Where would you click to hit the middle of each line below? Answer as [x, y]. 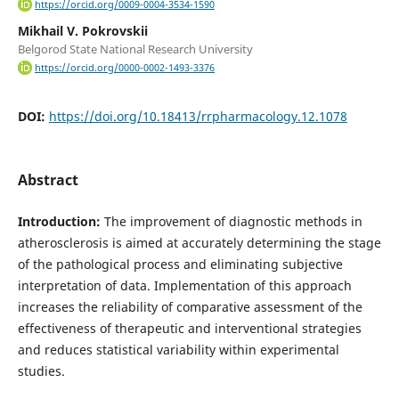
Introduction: [59, 221]
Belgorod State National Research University [135, 49]
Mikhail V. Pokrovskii [82, 31]
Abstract [48, 179]
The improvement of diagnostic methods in [231, 221]
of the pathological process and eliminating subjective [180, 264]
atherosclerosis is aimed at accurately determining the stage [199, 242]
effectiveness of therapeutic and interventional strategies [189, 328]
